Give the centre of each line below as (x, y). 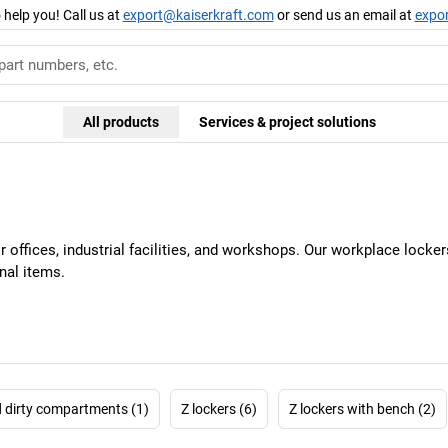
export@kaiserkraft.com (198, 14)
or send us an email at (344, 14)
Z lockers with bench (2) (362, 408)
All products (120, 121)
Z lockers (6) (219, 408)
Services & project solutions (287, 121)
